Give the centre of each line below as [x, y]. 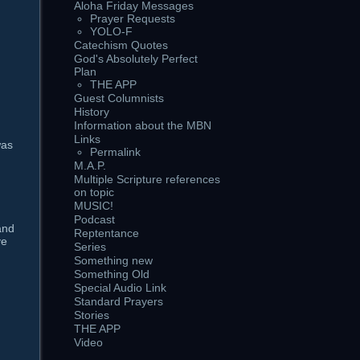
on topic [94, 192]
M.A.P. [90, 166]
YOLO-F [111, 31]
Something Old [112, 274]
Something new [113, 260]
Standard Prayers [119, 301]
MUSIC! [94, 206]
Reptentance [106, 233]
